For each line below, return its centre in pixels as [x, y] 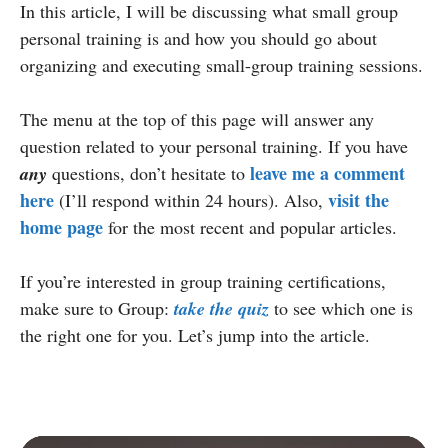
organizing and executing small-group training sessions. [221, 64]
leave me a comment [327, 172]
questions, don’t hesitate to [148, 172]
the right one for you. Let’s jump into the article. [195, 334]
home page [61, 226]
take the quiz [221, 308]
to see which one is [341, 307]
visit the [358, 199]
